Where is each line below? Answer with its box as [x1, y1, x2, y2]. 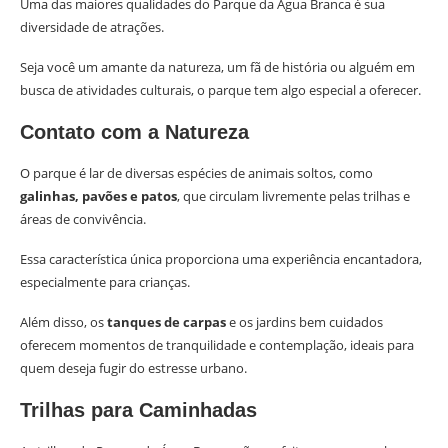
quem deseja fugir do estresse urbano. [20, 359, 247, 377]
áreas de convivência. [20, 210, 146, 228]
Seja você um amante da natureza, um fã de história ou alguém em [20, 58, 415, 76]
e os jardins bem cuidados [226, 313, 383, 331]
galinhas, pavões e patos [20, 187, 177, 205]
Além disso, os [20, 313, 107, 331]
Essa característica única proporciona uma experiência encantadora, [20, 250, 422, 268]
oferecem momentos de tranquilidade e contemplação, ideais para [20, 336, 414, 354]
